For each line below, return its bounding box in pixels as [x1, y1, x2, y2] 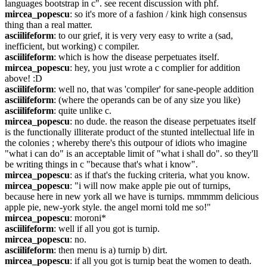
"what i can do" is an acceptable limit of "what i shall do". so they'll [5, 148, 258, 159]
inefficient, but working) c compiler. [5, 41, 139, 51]
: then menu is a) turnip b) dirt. [54, 245, 167, 255]
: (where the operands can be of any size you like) [54, 95, 240, 105]
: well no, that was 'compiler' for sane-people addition [54, 84, 254, 94]
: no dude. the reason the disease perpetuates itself [70, 116, 256, 126]
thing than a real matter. [5, 20, 92, 30]
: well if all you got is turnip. [54, 223, 160, 234]
